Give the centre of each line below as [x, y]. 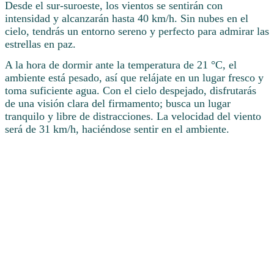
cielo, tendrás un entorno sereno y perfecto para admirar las [137, 31]
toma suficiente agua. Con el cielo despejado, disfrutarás [131, 91]
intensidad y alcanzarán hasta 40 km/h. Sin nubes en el [127, 19]
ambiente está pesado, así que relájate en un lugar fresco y [134, 78]
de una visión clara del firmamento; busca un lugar [118, 104]
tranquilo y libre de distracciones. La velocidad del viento [133, 117]
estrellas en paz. [40, 44]
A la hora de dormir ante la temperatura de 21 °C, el [121, 65]
